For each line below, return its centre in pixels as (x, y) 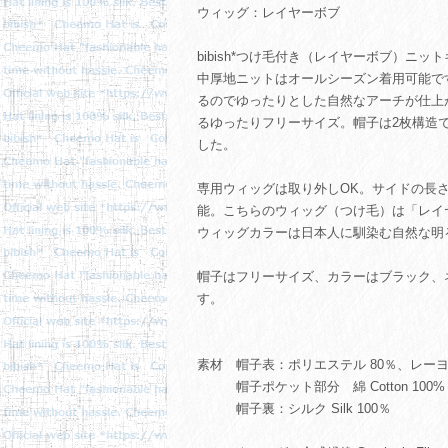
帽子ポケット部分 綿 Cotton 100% (321, 387)
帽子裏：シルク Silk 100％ (294, 409)
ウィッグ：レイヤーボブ (275, 13)
